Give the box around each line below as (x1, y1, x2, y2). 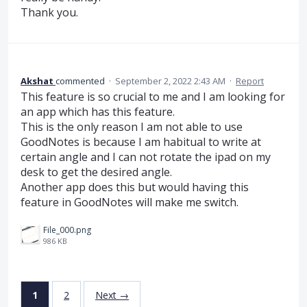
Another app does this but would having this (21, 179, 249, 195)
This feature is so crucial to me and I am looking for (21, 88, 285, 104)
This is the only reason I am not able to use (21, 119, 243, 134)
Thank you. (21, 5, 78, 21)
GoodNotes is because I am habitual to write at (21, 134, 261, 149)
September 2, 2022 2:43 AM (115, 74, 225, 87)
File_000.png (43, 223, 91, 236)
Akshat (21, 74, 53, 87)
